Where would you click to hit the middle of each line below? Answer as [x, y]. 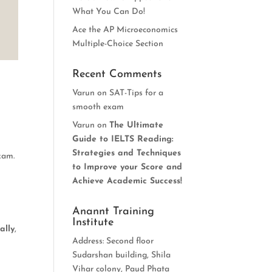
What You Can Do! [109, 12]
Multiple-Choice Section [118, 44]
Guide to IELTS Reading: [123, 139]
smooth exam [98, 107]
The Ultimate [137, 125]
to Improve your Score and [127, 167]
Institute [93, 223]
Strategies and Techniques [127, 153]
